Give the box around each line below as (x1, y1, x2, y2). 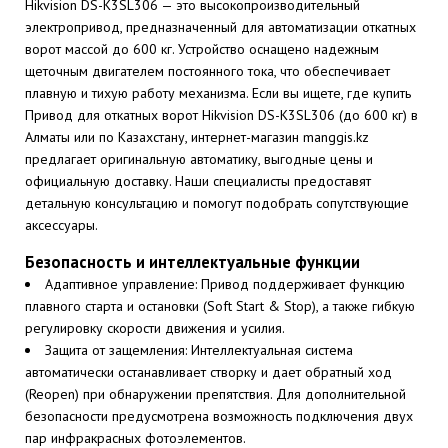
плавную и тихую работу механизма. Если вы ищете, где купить (25, 84, 411, 102)
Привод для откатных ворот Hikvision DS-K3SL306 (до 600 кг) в (25, 106, 418, 124)
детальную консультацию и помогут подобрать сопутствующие (25, 194, 409, 212)
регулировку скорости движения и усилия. (25, 319, 285, 337)
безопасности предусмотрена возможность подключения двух (25, 407, 413, 425)
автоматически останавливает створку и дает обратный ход (25, 363, 392, 381)
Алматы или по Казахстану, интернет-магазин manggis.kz (25, 128, 369, 146)
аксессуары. (25, 216, 98, 234)
